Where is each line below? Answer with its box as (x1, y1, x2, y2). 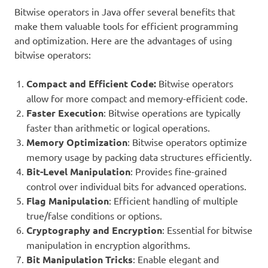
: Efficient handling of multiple (109, 194, 238, 207)
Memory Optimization (26, 136, 127, 149)
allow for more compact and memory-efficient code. (26, 92, 248, 105)
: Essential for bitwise (162, 224, 252, 236)
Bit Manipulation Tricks (26, 253, 133, 266)
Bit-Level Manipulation (26, 165, 130, 178)
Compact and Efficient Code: (26, 77, 156, 90)
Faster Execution (26, 106, 103, 120)
